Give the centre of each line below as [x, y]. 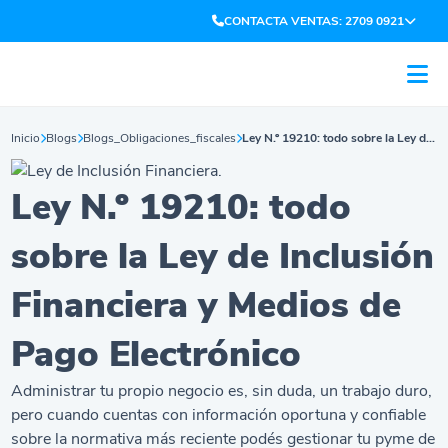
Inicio [26, 138]
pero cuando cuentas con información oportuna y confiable [219, 415]
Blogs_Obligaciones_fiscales [160, 138]
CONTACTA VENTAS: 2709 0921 [314, 21]
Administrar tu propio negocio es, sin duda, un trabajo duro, [222, 391]
